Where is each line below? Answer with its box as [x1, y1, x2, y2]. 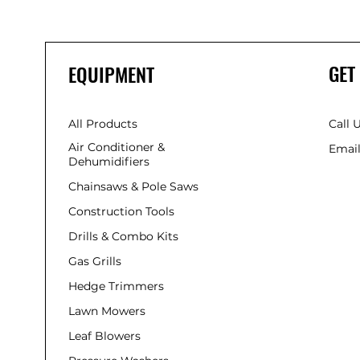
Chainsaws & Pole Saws [68, 178, 198, 194]
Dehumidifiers [68, 153, 149, 169]
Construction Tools [68, 203, 174, 219]
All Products [68, 116, 137, 131]
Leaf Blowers [68, 328, 144, 343]
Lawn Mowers [68, 303, 145, 318]
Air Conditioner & [68, 139, 165, 154]
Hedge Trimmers [68, 278, 164, 293]
